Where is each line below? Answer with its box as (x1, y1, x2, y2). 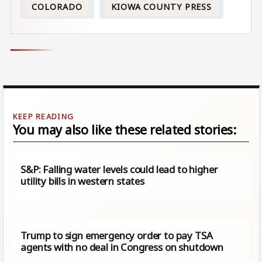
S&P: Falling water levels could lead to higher (20, 162, 218, 176)
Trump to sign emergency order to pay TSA (20, 228, 213, 242)
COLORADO (32, 1, 82, 12)
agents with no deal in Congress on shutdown (20, 240, 223, 254)
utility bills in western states (20, 174, 144, 188)
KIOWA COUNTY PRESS (111, 1, 212, 12)
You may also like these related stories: (12, 120, 236, 138)
